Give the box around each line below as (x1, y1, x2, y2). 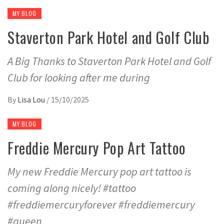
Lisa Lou (17, 94, 46, 105)
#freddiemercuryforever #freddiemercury (7, 197, 195, 212)
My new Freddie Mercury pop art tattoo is (7, 164, 191, 179)
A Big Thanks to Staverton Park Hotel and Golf (7, 54, 211, 68)
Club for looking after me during (7, 70, 150, 85)
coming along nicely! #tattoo (7, 181, 136, 195)
